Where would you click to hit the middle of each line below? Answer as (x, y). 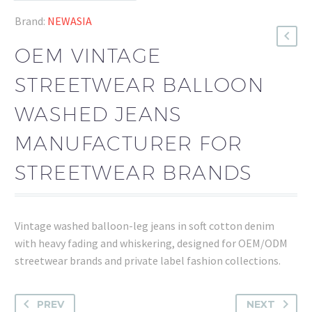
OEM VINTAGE (88, 55)
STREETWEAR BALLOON (140, 84)
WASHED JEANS (99, 114)
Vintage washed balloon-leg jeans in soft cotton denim (145, 226)
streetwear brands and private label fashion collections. (148, 261)
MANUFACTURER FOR (129, 143)
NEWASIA (70, 21)
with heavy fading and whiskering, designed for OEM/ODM (151, 243)
